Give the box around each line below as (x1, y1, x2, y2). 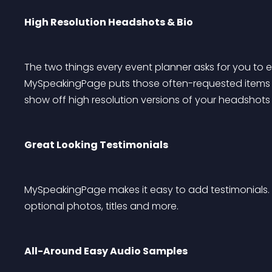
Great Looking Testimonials (24, 138, 168, 152)
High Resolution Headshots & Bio (24, 15, 193, 29)
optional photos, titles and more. (24, 199, 178, 213)
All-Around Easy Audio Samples (24, 244, 188, 258)
